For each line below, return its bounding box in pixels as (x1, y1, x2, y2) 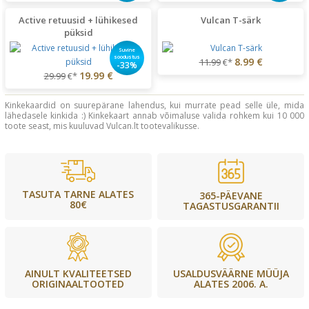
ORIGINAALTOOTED (32, 277, 125, 291)
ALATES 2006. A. (193, 277, 268, 290)
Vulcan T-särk (201, 13, 261, 26)
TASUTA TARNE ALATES (22, 187, 134, 201)
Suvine (119, 46, 135, 53)
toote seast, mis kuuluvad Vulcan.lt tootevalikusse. (5, 119, 199, 132)
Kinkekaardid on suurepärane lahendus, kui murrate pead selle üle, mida (5, 99, 304, 111)
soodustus (114, 53, 140, 60)
